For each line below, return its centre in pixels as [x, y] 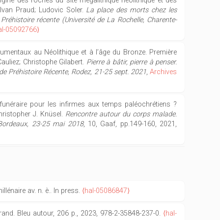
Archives [164, 72]
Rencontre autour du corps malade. [121, 114]
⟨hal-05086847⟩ [106, 191]
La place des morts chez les [132, 10]
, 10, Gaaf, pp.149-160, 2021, [130, 124]
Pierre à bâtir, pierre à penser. [132, 62]
